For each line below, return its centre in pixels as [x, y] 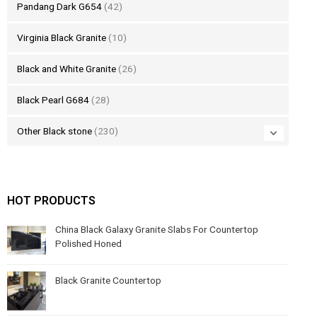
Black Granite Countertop [109, 280]
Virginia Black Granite [61, 38]
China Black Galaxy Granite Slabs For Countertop [157, 230]
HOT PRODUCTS [51, 201]
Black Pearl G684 [53, 100]
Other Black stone [54, 131]
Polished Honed [89, 244]
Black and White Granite [66, 69]
